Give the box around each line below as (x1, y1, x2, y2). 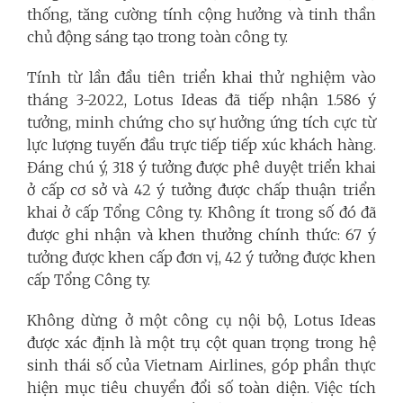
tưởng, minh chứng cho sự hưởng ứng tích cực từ (27, 113, 376, 131)
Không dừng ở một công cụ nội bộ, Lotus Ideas (27, 311, 376, 329)
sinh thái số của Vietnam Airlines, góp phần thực (27, 356, 376, 374)
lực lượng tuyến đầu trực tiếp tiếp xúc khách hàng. (27, 136, 376, 154)
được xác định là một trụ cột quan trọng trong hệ (27, 334, 376, 352)
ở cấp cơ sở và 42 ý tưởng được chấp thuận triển (27, 181, 376, 199)
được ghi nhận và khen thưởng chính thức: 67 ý (27, 226, 376, 244)
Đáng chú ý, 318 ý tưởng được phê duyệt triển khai (27, 158, 376, 176)
